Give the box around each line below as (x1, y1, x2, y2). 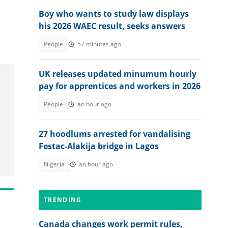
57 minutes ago (77, 40, 121, 48)
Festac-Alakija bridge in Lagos (39, 140, 159, 152)
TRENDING (44, 195, 82, 204)
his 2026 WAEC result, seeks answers (39, 20, 185, 32)
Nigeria (44, 160, 65, 168)
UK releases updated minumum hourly (39, 68, 196, 79)
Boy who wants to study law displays (39, 8, 189, 19)
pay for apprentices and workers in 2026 (39, 80, 201, 92)
